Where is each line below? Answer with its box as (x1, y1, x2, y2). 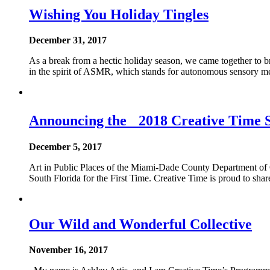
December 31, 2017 (29, 35, 107, 46)
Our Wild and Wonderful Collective (29, 216, 252, 232)
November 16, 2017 (29, 244, 108, 255)
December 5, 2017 (29, 141, 102, 152)
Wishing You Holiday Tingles (29, 7, 209, 23)
